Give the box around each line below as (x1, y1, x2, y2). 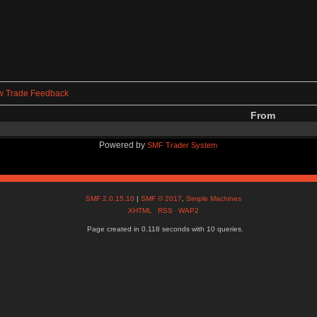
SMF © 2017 (141, 194, 183, 202)
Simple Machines (186, 194, 242, 202)
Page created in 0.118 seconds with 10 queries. (87, 224, 244, 233)
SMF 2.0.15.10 (86, 194, 137, 202)
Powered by (99, 139, 148, 150)
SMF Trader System (147, 140, 218, 149)
